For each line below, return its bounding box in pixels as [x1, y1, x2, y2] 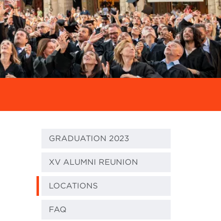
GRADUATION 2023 [48, 134, 129, 144]
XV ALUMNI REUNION [48, 157, 138, 167]
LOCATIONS [48, 181, 98, 191]
